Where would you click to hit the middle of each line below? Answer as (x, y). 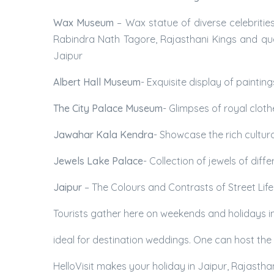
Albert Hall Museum (97, 82)
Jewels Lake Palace (98, 161)
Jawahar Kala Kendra (103, 135)
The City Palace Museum (108, 108)
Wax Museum (84, 23)
